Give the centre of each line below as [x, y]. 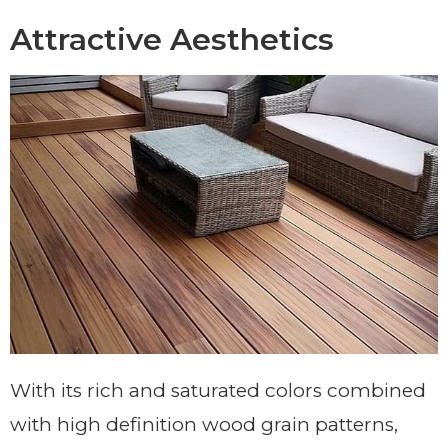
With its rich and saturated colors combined [218, 391]
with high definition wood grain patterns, [204, 425]
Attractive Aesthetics [172, 39]
